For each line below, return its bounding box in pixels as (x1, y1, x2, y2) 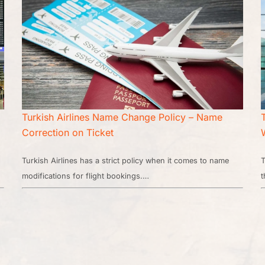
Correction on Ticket (22, 127, 114, 139)
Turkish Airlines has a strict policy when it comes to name (22, 156, 230, 166)
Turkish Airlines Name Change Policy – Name (22, 111, 223, 124)
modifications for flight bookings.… (22, 172, 150, 181)
